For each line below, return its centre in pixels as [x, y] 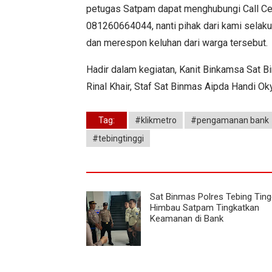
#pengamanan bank [230, 120]
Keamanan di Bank [187, 218]
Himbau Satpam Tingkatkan [205, 207]
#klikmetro [156, 120]
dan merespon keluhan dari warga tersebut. [177, 42]
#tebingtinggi [118, 138]
